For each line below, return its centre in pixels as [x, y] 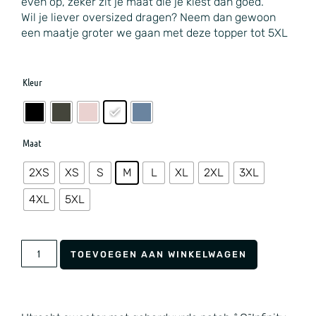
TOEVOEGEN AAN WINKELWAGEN [158, 254]
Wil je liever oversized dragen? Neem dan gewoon [148, 17]
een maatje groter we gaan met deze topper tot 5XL [154, 32]
